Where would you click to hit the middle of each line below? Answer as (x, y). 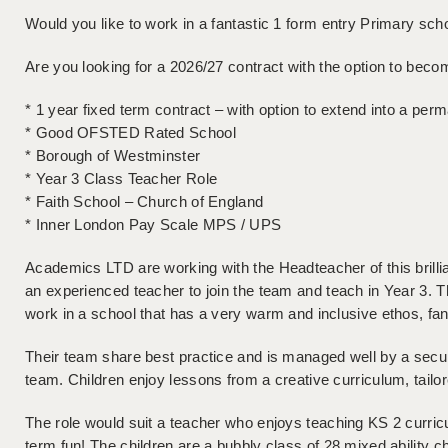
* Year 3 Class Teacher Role (121, 179)
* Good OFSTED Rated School (130, 133)
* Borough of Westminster (113, 156)
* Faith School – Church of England (144, 202)
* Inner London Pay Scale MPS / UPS (153, 225)
